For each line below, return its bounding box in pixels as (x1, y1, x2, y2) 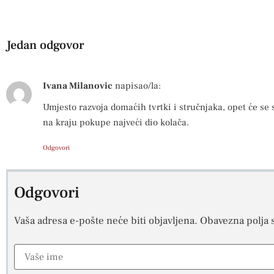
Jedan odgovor (6, 37, 84, 54)
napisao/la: (115, 80, 161, 92)
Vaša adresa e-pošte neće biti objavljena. (14, 213, 198, 228)
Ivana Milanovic (43, 80, 113, 92)
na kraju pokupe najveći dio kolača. (43, 116, 189, 128)
